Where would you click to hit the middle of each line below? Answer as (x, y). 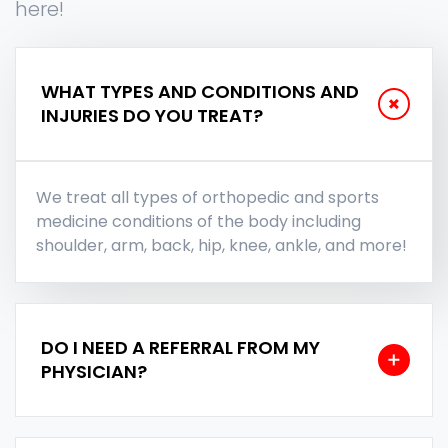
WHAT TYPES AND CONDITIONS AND (199, 91)
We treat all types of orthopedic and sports (207, 197)
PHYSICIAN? (93, 371)
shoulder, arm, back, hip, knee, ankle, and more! (221, 245)
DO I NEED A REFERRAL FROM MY (180, 347)
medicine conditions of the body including (198, 221)
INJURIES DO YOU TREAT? (151, 115)
